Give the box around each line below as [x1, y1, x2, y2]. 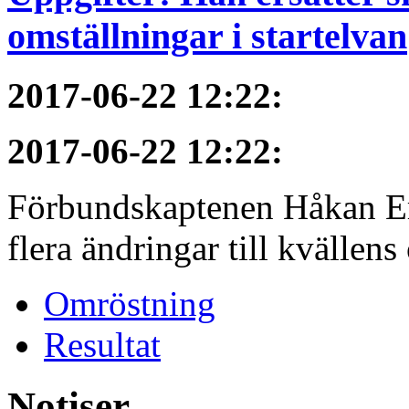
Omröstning [44, 284, 215, 324]
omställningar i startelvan [7, 16, 407, 58]
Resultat [44, 325, 161, 365]
